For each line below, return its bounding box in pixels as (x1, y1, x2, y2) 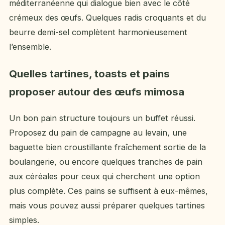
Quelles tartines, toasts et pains (9, 67, 170, 80)
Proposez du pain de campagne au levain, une (9, 127, 187, 138)
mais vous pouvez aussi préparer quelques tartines (9, 200, 205, 210)
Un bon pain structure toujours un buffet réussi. (9, 113, 195, 123)
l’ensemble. (9, 42, 51, 52)
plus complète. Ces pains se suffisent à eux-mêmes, (9, 185, 208, 196)
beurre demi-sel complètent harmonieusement (9, 27, 187, 38)
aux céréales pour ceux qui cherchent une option (9, 171, 200, 181)
